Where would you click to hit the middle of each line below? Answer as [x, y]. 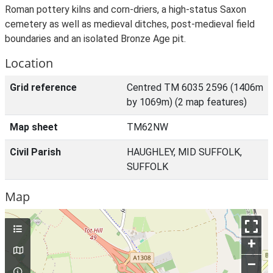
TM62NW [147, 127]
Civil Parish [35, 152]
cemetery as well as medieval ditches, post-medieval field [130, 24]
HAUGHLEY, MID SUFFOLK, [184, 152]
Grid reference [43, 87]
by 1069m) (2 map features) [187, 102]
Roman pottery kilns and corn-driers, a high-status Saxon [126, 9]
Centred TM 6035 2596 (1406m [195, 87]
